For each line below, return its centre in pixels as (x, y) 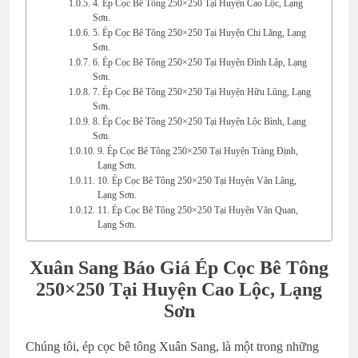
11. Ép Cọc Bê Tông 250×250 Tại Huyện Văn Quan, (197, 210)
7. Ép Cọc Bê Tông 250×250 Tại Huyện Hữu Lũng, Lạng (201, 92)
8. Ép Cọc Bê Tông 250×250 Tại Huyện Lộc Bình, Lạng (199, 121)
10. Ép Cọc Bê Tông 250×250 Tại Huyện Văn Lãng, (197, 181)
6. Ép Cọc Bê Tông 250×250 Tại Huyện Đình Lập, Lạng (199, 62)
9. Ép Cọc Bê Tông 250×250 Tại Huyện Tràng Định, (197, 151)
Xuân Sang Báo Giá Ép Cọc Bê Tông (179, 267)
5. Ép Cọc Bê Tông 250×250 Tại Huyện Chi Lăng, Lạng (199, 33)
